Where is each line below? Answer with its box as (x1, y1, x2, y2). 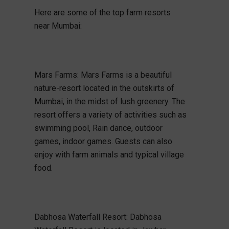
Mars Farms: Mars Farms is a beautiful (34, 70, 172, 80)
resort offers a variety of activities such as (34, 109, 187, 120)
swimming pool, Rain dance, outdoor (34, 123, 163, 133)
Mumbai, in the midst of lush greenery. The (34, 96, 185, 106)
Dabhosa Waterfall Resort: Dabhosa (34, 212, 162, 222)
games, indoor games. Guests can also (34, 136, 172, 146)
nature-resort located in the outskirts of (34, 83, 174, 93)
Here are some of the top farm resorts (34, 7, 171, 17)
